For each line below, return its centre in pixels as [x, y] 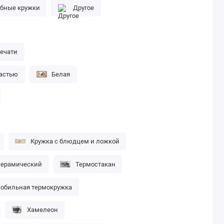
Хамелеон [42, 210]
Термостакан [95, 164]
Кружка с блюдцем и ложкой [75, 141]
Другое [84, 7]
